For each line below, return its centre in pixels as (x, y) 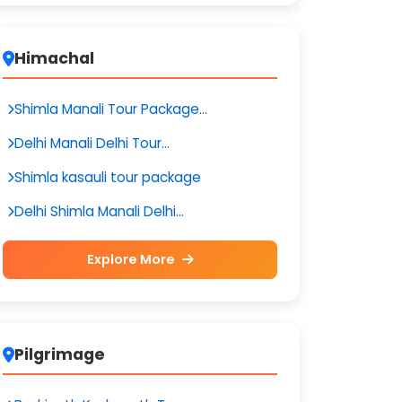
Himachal (54, 58)
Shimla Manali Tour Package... (111, 109)
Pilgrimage (60, 354)
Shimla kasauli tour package (108, 177)
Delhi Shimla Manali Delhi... (99, 211)
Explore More (132, 259)
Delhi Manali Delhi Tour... (92, 143)
